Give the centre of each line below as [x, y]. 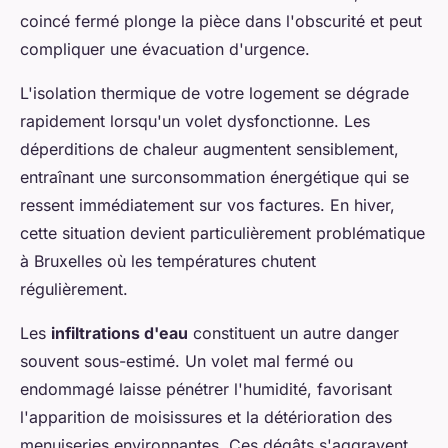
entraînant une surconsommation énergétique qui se [214, 176]
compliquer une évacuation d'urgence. [165, 48]
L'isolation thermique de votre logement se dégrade [214, 92]
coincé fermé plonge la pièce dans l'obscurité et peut [221, 20]
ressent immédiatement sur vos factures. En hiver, [207, 204]
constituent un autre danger [293, 332]
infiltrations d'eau [119, 332]
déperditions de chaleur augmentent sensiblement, [209, 148]
